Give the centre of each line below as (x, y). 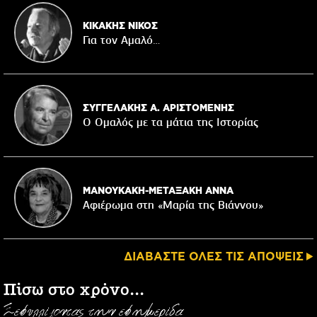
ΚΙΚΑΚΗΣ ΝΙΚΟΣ (120, 25)
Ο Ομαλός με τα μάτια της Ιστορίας (170, 123)
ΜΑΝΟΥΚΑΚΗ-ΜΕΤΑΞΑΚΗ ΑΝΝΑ (158, 190)
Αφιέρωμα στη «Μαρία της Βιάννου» (173, 205)
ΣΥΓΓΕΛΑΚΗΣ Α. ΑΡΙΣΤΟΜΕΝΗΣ (158, 108)
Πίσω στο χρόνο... (74, 291)
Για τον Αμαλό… (121, 40)
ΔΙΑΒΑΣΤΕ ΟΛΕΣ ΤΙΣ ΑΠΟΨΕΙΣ (214, 257)
